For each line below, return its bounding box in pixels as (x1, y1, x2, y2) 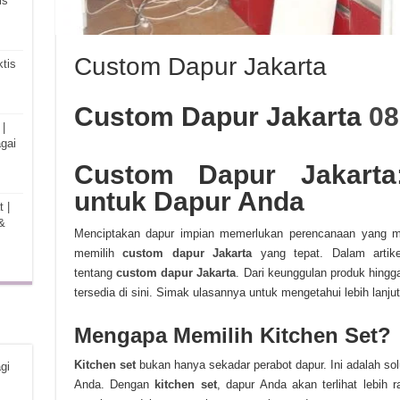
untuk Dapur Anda (73, 187, 304, 216)
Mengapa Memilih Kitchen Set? (73, 323, 391, 347)
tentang (73, 266, 116, 279)
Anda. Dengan (73, 378, 155, 391)
